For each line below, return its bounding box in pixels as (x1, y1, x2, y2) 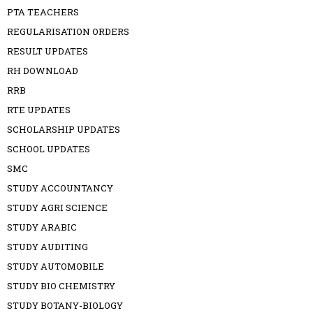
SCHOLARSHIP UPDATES (7, 122, 120, 136)
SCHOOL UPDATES (7, 142, 90, 155)
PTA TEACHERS (7, 5, 79, 18)
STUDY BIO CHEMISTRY (7, 279, 115, 292)
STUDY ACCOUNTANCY (7, 181, 113, 194)
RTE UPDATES (7, 103, 71, 116)
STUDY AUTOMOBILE (7, 259, 104, 272)
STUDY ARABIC (7, 220, 77, 233)
